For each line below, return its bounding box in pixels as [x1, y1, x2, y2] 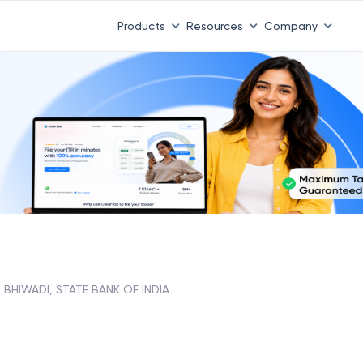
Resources [186, 19, 243, 32]
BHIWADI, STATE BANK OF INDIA [4, 282, 169, 296]
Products [117, 19, 165, 32]
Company [263, 19, 318, 32]
